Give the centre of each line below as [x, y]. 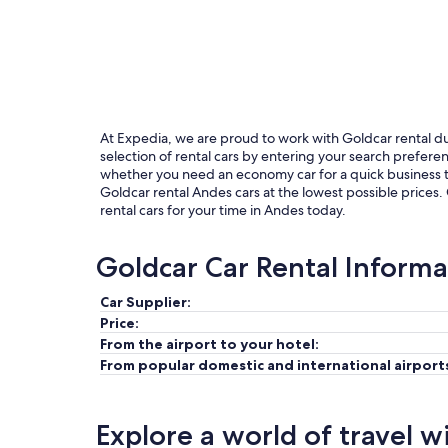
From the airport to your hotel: [209, 344]
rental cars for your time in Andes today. [223, 210]
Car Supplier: [145, 302]
